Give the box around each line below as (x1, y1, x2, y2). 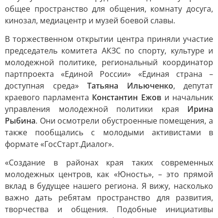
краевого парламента (5, 92, 92, 103)
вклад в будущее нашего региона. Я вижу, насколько (5, 181, 213, 191)
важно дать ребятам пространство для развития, (5, 192, 213, 203)
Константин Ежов (92, 92, 162, 103)
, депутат (173, 80, 213, 91)
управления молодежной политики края (5, 104, 187, 114)
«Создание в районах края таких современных (5, 157, 213, 168)
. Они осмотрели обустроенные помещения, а (36, 115, 213, 126)
